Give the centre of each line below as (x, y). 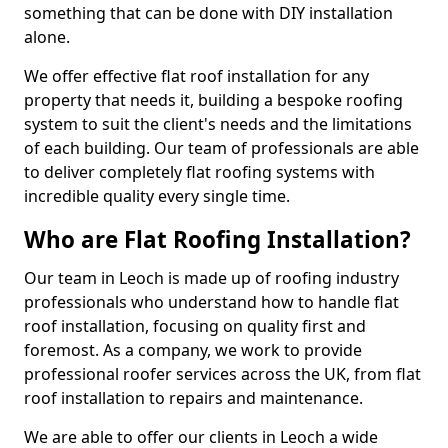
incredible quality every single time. (157, 196)
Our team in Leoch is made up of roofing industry (211, 278)
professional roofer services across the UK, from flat (222, 374)
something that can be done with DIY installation (208, 13)
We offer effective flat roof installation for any (196, 76)
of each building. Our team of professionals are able (221, 148)
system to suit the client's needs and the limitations (218, 124)
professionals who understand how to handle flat (211, 302)
